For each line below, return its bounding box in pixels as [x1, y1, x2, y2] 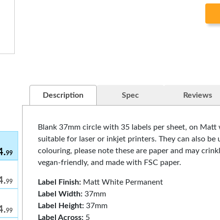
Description [43, 91, 84, 99]
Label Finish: [38, 178, 82, 186]
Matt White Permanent [81, 178, 164, 186]
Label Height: [38, 202, 84, 210]
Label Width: [38, 190, 83, 198]
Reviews [183, 91, 213, 99]
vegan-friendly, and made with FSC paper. [38, 159, 182, 166]
